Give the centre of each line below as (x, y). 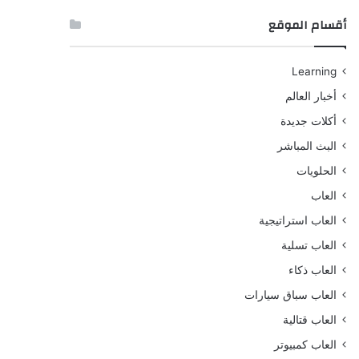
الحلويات (316, 171)
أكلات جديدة (308, 121)
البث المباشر (307, 146)
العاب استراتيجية (297, 220)
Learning (314, 71)
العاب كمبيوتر (305, 345)
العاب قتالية (309, 320)
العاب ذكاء (312, 270)
